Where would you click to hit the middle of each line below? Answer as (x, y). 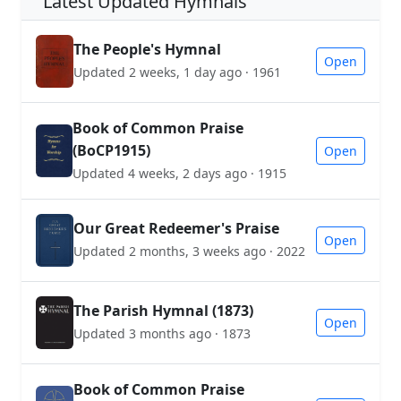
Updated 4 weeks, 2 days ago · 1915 (179, 173)
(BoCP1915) (111, 150)
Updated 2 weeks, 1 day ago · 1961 (177, 73)
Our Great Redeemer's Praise (176, 229)
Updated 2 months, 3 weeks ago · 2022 (189, 252)
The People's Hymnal (147, 50)
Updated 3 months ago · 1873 (162, 334)
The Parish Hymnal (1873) (163, 311)
